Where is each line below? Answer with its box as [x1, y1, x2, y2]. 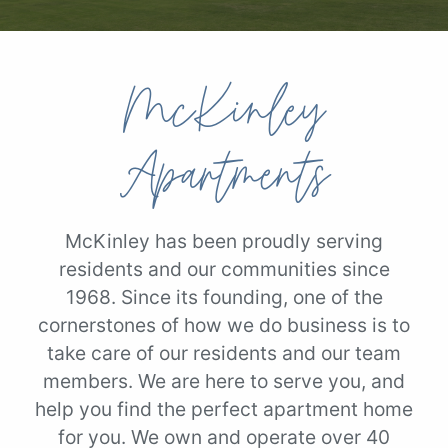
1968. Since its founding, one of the [65, 285, 383, 310]
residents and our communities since [58, 257, 390, 282]
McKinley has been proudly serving [65, 229, 383, 254]
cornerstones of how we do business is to [38, 313, 410, 338]
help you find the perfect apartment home [35, 397, 413, 422]
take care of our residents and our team [47, 341, 401, 366]
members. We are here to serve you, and [43, 369, 405, 394]
